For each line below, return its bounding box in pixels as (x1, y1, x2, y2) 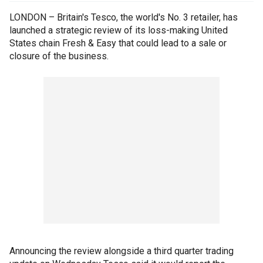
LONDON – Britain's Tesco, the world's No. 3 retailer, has (9, 12, 238, 23)
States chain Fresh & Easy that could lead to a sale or (9, 38, 227, 49)
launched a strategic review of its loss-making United (9, 25, 228, 36)
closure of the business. (9, 50, 109, 62)
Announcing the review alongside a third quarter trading (9, 245, 234, 257)
